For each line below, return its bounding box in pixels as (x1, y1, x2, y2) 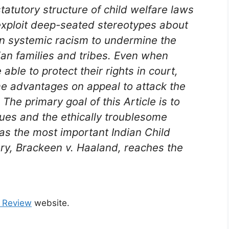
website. (32, 197, 70, 208)
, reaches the (118, 141, 183, 154)
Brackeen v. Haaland (16, 141, 118, 154)
